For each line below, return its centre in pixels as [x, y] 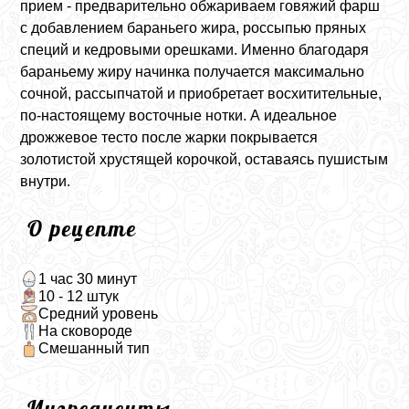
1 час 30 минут [87, 278]
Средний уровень [98, 313]
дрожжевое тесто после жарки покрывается [169, 137]
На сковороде [85, 331]
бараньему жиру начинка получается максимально [193, 72]
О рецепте [83, 228]
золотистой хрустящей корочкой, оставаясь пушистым [204, 159]
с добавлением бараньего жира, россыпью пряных [194, 28]
